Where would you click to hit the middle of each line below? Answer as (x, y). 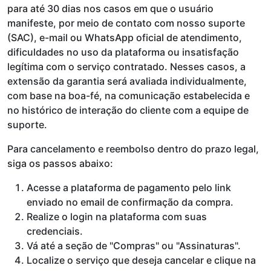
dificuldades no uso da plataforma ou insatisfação (123, 52)
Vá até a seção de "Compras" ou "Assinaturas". (134, 246)
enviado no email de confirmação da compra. (130, 202)
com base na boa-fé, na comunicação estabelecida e (129, 96)
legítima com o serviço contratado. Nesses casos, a (126, 67)
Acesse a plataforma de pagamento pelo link (129, 188)
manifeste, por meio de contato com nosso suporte (126, 23)
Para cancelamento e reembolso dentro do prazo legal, (133, 149)
